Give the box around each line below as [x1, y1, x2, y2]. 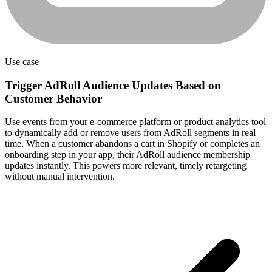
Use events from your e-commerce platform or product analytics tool [5, 117, 266, 127]
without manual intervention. [5, 171, 115, 182]
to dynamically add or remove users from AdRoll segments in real [5, 127, 256, 138]
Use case [5, 56, 39, 67]
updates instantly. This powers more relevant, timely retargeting [5, 160, 246, 171]
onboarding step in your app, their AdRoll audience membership [5, 149, 250, 160]
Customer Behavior [5, 92, 102, 105]
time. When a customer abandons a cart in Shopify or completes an [5, 138, 260, 149]
